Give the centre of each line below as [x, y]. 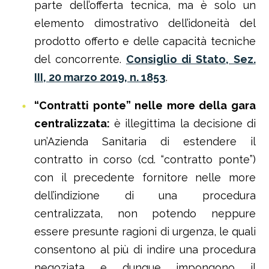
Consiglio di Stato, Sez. [191, 59]
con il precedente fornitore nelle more [145, 177]
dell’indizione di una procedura [145, 195]
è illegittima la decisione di [183, 123]
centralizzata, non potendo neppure [145, 213]
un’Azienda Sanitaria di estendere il [145, 141]
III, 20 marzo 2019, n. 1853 [100, 77]
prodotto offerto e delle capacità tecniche [145, 41]
